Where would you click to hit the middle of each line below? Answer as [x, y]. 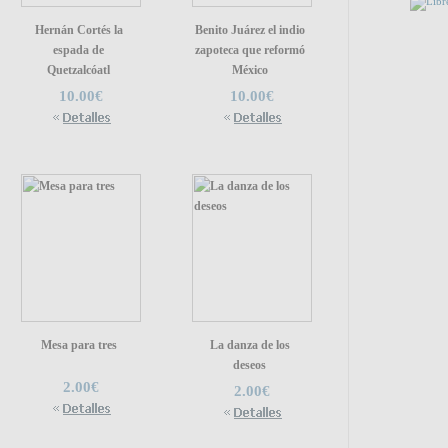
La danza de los [249, 344]
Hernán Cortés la [78, 29]
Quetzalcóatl [78, 69]
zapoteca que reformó [249, 49]
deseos [249, 364]
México [249, 69]
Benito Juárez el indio [249, 29]
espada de [78, 49]
